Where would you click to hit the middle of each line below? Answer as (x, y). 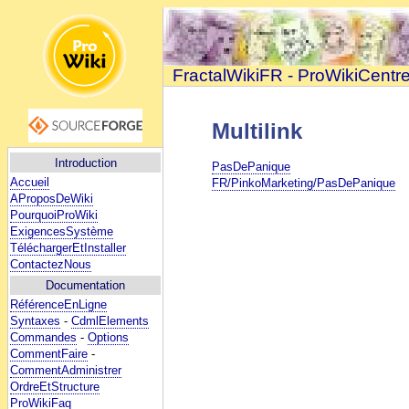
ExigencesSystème (62, 231)
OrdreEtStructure (55, 387)
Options (108, 338)
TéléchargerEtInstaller (68, 247)
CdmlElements (110, 321)
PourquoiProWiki (54, 215)
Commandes (43, 338)
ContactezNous (51, 264)
